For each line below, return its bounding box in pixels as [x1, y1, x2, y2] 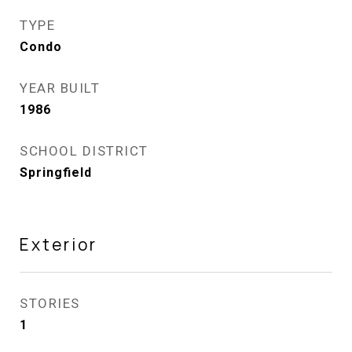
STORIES [20, 295, 80, 311]
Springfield [20, 165, 92, 180]
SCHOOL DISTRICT [20, 143, 148, 159]
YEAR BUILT [20, 80, 100, 96]
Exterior [20, 233, 97, 255]
